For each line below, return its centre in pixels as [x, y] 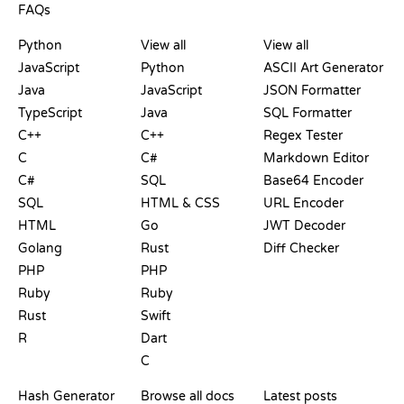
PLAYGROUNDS [65, 28]
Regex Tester [303, 135]
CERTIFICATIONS [191, 28]
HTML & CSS [180, 203]
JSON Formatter [312, 90]
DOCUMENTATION [196, 378]
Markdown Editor [316, 158]
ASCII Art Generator [323, 68]
